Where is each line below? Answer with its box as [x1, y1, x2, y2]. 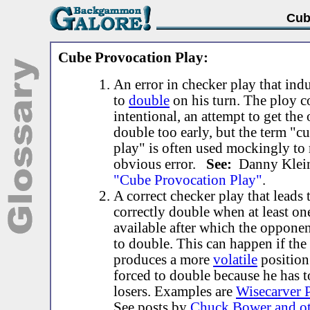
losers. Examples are [113, 284, 236, 299]
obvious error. [113, 156, 206, 172]
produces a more [113, 252, 213, 267]
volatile [213, 252, 257, 267]
